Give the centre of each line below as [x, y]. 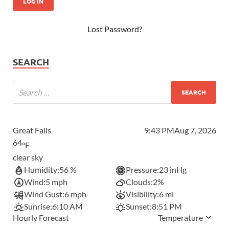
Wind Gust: [44, 194]
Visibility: [143, 194]
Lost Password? [114, 29]
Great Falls [32, 130]
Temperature [180, 217]
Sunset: [139, 206]
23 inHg [173, 169]
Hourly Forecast [41, 217]
